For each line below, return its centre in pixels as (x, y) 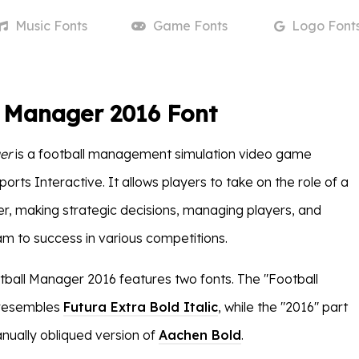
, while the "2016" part (283, 307)
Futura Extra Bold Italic (141, 307)
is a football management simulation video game (162, 154)
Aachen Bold (200, 335)
